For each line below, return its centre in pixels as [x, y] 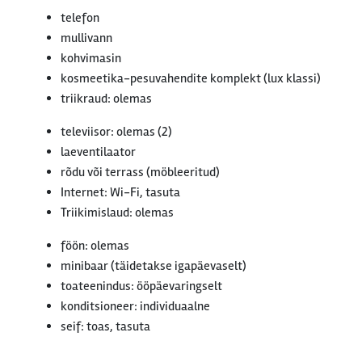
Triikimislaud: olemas [117, 213]
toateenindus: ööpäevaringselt [141, 286]
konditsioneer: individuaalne [135, 306]
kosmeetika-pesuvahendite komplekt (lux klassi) [191, 78]
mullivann [86, 38]
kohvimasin [91, 58]
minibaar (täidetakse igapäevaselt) [154, 266]
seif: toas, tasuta [105, 326]
